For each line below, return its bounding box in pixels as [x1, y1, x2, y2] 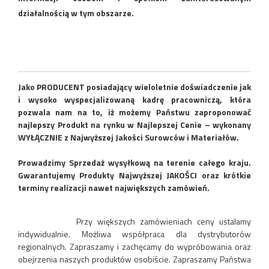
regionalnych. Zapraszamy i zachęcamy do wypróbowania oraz [18, 240, 251, 253]
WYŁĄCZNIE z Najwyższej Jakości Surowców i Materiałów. [18, 131, 239, 144]
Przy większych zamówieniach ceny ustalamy [18, 215, 251, 228]
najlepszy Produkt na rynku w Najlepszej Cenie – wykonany [18, 118, 251, 131]
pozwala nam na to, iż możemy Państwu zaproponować [18, 106, 251, 118]
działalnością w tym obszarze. [18, 6, 134, 19]
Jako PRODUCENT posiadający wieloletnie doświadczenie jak [18, 80, 251, 93]
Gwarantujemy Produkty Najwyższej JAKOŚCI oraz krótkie [18, 169, 251, 181]
